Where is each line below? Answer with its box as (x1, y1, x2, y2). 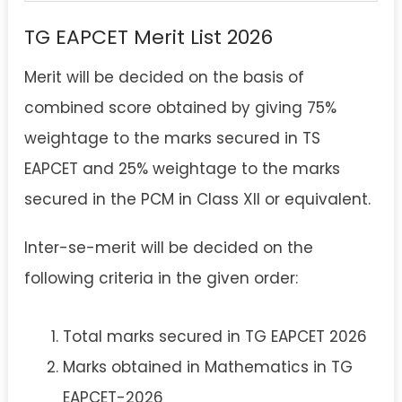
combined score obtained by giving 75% (24, 97, 336, 119)
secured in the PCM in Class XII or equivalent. (24, 188, 371, 211)
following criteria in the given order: (24, 267, 298, 290)
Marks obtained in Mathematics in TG (62, 355, 353, 378)
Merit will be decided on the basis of (24, 66, 304, 89)
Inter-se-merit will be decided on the (24, 237, 313, 259)
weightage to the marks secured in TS (24, 127, 320, 150)
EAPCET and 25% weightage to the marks (24, 158, 340, 180)
